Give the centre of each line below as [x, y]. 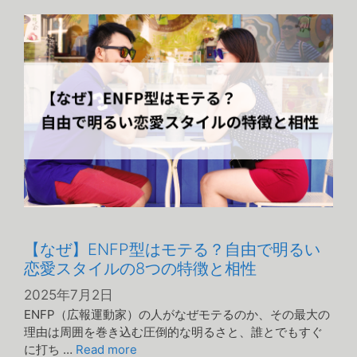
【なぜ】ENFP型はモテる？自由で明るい [172, 250]
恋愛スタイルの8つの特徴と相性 [140, 269]
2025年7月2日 [69, 294]
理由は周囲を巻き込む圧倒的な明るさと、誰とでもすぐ [173, 332]
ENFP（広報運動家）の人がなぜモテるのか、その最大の [177, 315]
